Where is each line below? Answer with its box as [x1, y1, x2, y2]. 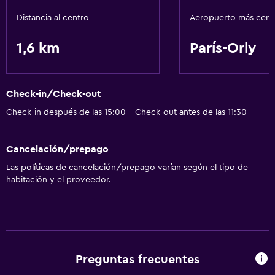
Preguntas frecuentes [76, 254, 199, 266]
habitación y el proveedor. [6, 175, 111, 184]
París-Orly [190, 41, 256, 56]
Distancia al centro [17, 14, 89, 22]
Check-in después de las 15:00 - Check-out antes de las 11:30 [6, 108, 247, 117]
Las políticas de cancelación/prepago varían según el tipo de [6, 163, 248, 172]
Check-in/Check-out [6, 89, 101, 99]
